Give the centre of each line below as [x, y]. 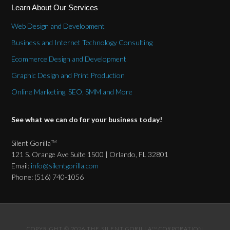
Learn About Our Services [55, 7]
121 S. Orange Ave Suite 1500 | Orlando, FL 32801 [90, 154]
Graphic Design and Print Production [68, 75]
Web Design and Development [58, 26]
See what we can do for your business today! [87, 119]
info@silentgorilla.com [65, 166]
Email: [21, 166]
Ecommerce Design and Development [69, 59]
